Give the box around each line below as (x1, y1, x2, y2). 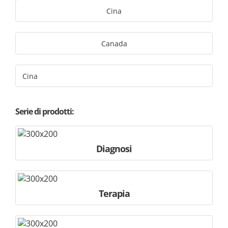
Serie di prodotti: (15, 106, 74, 117)
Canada (101, 39, 127, 48)
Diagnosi (96, 142, 132, 155)
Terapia (98, 187, 130, 199)
